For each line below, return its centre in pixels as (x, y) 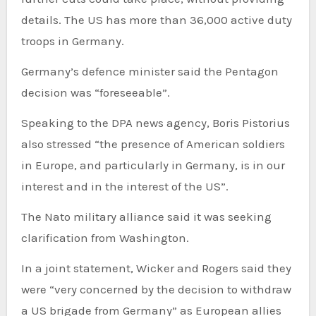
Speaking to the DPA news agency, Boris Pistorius (155, 123)
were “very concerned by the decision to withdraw (156, 290)
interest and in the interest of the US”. (124, 187)
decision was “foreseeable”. (95, 93)
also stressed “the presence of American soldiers (153, 144)
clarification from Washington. (105, 238)
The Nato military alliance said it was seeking (146, 217)
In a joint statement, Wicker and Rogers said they (156, 268)
